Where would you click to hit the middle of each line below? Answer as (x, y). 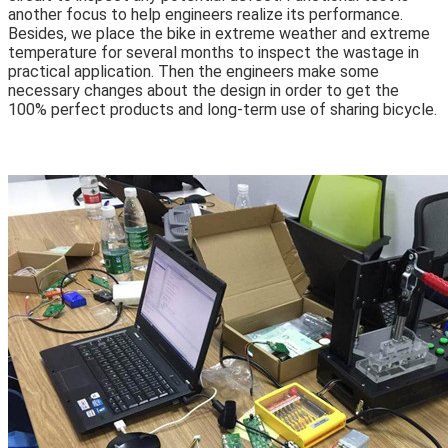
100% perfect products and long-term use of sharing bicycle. (222, 110)
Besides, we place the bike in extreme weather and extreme (219, 34)
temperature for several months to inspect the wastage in (213, 53)
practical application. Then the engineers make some (193, 72)
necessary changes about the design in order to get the (203, 91)
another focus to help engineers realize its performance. (205, 15)
